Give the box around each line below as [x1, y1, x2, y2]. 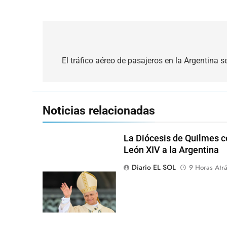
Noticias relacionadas [43, 103, 155, 118]
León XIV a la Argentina [123, 144, 219, 155]
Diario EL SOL [131, 162, 176, 172]
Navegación [52, 37, 117, 52]
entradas [52, 73, 100, 88]
